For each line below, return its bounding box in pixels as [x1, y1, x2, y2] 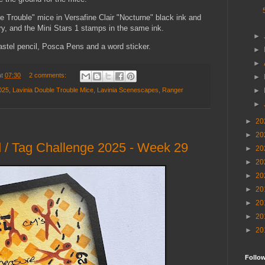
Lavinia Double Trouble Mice [12, 86, 93, 93]
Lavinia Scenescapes [97, 86, 159, 93]
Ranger [162, 86, 183, 93]
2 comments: [28, 72, 68, 79]
